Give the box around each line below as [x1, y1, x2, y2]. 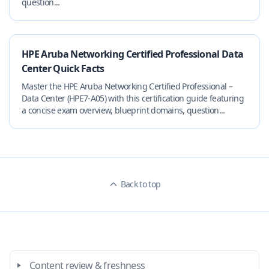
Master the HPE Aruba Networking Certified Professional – [22, 80, 232, 92]
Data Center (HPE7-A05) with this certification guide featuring [22, 92, 244, 104]
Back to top [120, 178, 161, 190]
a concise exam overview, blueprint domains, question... [22, 104, 225, 116]
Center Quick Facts [22, 62, 104, 75]
